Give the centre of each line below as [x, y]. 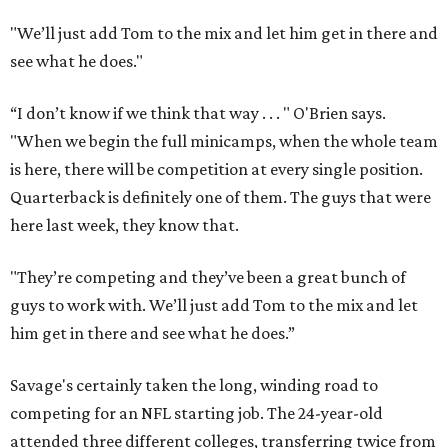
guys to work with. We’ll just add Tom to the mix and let [214, 305]
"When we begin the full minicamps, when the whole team [224, 141]
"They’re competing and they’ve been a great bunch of [208, 277]
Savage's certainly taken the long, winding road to [194, 385]
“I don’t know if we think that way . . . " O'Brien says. [198, 113]
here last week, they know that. [124, 225]
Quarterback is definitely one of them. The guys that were [220, 197]
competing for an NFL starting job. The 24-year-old [196, 413]
